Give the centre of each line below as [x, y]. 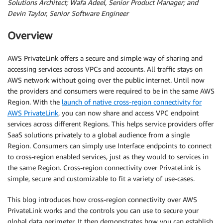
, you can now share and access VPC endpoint [128, 112]
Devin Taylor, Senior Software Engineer [68, 13]
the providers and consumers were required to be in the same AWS [111, 91]
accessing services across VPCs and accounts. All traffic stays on [105, 69]
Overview [30, 36]
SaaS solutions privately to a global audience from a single [99, 134]
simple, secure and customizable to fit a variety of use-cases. [101, 178]
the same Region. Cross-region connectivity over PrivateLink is [104, 167]
